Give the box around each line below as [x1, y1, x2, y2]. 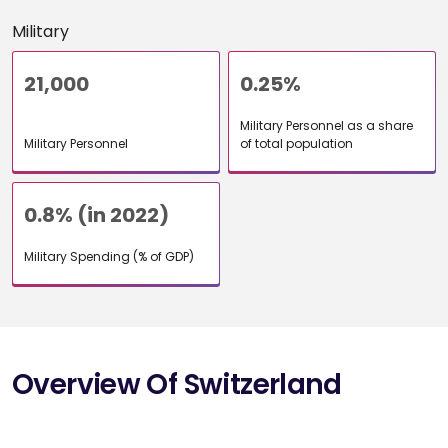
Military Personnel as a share [240, 116, 413, 134]
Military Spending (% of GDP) [24, 247, 194, 265]
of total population [240, 134, 353, 152]
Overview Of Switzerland [12, 364, 342, 404]
